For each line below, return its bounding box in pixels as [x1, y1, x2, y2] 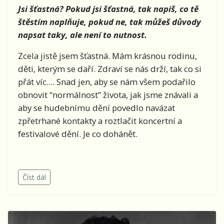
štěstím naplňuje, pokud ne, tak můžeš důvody [18, 16, 201, 28]
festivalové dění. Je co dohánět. [18, 128, 137, 140]
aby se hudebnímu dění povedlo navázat [18, 102, 175, 114]
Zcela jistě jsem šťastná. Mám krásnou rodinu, [18, 50, 197, 62]
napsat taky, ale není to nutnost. [18, 29, 149, 41]
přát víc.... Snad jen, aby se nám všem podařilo [18, 76, 195, 88]
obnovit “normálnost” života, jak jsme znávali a [18, 89, 198, 101]
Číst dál [22, 172, 46, 182]
